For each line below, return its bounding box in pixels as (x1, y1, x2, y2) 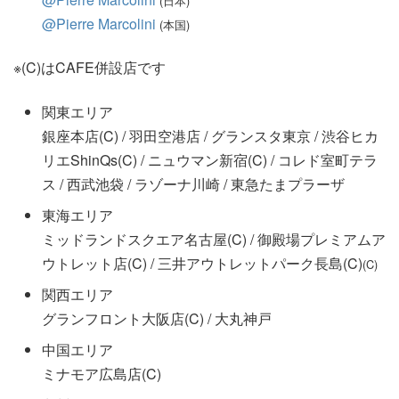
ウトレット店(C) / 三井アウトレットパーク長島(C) (42, 252, 362, 273)
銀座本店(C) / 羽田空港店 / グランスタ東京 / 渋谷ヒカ (42, 125, 379, 146)
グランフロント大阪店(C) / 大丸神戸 (42, 307, 272, 329)
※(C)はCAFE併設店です (13, 56, 166, 77)
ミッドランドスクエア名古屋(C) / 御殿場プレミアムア (42, 228, 386, 249)
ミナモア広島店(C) (42, 362, 161, 384)
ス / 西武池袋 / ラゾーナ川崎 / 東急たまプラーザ (42, 173, 345, 194)
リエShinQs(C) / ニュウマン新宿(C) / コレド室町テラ (42, 149, 378, 170)
